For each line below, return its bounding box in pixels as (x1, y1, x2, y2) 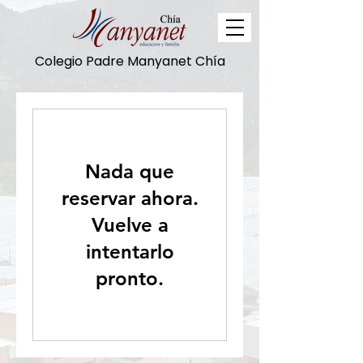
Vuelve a (91, 213, 169, 237)
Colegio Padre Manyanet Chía (34, 52, 225, 70)
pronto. (96, 267, 164, 290)
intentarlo (85, 240, 174, 263)
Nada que (85, 160, 174, 183)
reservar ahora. (61, 186, 199, 210)
